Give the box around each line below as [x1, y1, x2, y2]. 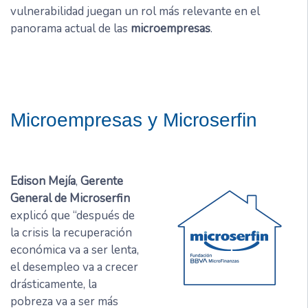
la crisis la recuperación [10, 224, 132, 241]
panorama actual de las [10, 20, 128, 36]
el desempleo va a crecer [10, 258, 138, 275]
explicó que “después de [10, 207, 135, 223]
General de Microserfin [10, 190, 130, 206]
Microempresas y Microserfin [10, 109, 257, 131]
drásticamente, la [10, 276, 97, 292]
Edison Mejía [10, 173, 76, 189]
